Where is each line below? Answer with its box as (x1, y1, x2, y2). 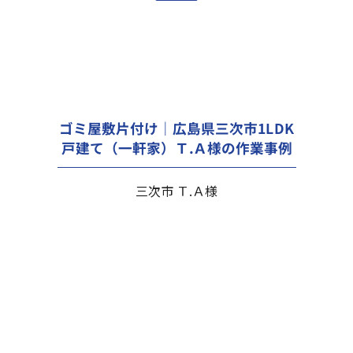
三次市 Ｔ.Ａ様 (135, 180, 217, 200)
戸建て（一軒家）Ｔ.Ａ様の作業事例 (61, 137, 292, 158)
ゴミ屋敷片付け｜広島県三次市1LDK (58, 117, 295, 138)
